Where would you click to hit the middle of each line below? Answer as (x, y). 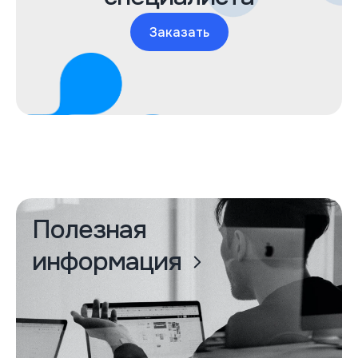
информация (107, 262)
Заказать (179, 32)
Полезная (89, 230)
